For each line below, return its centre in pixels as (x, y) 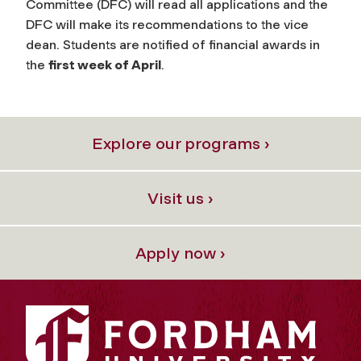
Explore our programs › (180, 143)
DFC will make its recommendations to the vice (167, 25)
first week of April (105, 65)
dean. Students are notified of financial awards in (173, 45)
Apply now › (180, 253)
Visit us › (180, 198)
